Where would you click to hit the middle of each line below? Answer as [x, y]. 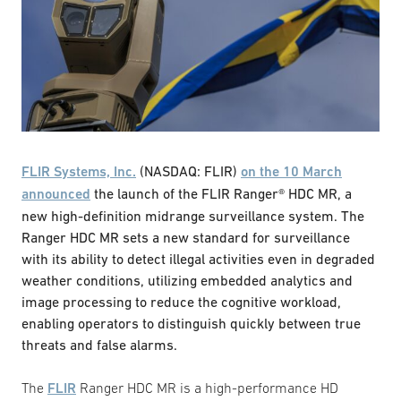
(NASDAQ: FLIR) [188, 171]
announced [56, 193]
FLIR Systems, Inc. [79, 171]
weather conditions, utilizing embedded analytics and [187, 280]
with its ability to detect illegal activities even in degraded [198, 258]
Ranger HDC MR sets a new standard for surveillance [186, 237]
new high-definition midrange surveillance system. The [193, 215]
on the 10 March [291, 171]
